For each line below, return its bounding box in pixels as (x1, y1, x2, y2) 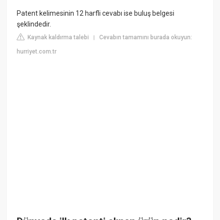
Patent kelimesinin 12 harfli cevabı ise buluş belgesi (17, 9, 175, 18)
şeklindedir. (17, 20, 52, 28)
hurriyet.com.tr (17, 48, 57, 55)
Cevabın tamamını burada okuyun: (99, 34, 192, 41)
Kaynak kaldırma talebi (26, 34, 89, 41)
